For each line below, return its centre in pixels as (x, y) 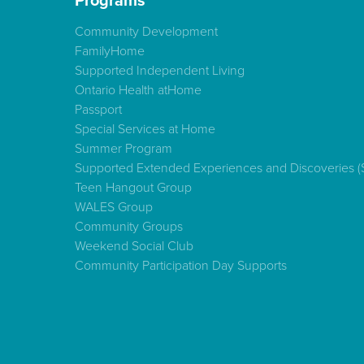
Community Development (146, 32)
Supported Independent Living (160, 71)
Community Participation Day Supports (181, 266)
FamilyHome (110, 52)
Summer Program (123, 149)
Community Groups (129, 227)
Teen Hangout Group (133, 188)
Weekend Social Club (134, 247)
